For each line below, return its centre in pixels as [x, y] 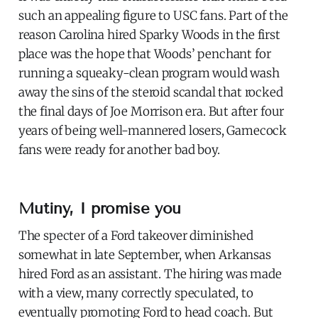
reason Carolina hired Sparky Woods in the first [149, 35]
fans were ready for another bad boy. [119, 150]
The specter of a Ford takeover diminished [136, 236]
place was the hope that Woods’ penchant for [144, 54]
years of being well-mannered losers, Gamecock [153, 131]
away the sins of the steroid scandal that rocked [150, 93]
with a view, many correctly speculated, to [136, 294]
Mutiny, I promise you [99, 209]
